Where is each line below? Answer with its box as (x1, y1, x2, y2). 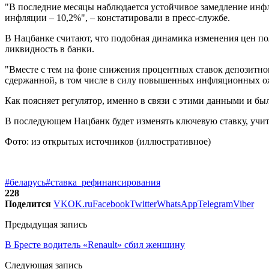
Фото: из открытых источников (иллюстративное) (5, 136, 211, 147)
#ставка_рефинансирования (46, 177, 160, 187)
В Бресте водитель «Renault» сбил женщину (5, 239, 185, 250)
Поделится (5, 198, 51, 209)
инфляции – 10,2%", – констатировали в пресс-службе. (5, 12, 230, 23)
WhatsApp (157, 198, 198, 209)
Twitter (130, 198, 157, 209)
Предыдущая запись (5, 219, 87, 229)
